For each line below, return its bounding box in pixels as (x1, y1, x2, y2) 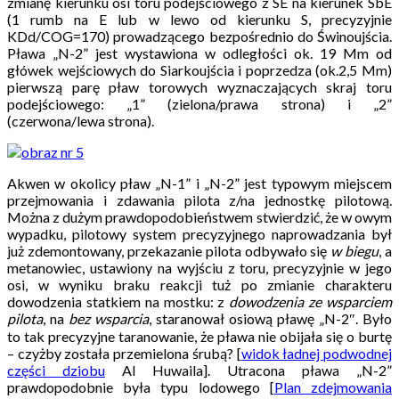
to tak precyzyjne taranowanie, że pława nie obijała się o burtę (7, 327, 392, 345)
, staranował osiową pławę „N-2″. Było (149, 309, 392, 327)
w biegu (330, 241, 379, 259)
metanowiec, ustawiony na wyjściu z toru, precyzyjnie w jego (7, 258, 392, 276)
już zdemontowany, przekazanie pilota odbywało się (7, 241, 331, 259)
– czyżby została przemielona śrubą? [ (7, 344, 241, 362)
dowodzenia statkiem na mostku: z (7, 292, 230, 310)
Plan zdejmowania (273, 378, 393, 395)
